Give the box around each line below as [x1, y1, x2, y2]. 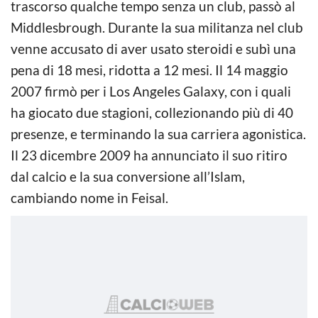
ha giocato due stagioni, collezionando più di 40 [11, 104, 293, 121]
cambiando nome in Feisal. [11, 189, 168, 206]
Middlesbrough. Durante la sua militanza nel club [11, 18, 303, 35]
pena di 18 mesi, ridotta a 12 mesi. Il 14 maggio [11, 61, 288, 78]
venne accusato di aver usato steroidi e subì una [11, 40, 296, 57]
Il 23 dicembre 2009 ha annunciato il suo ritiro [11, 146, 287, 163]
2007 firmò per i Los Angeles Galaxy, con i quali [11, 82, 291, 99]
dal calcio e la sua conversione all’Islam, [11, 168, 245, 185]
